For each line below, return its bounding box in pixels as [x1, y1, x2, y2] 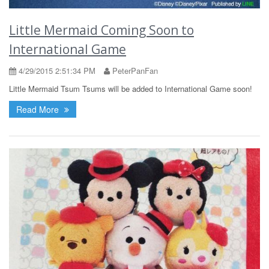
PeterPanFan [110, 64, 158, 76]
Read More [16, 103, 61, 115]
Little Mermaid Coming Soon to [9, 21, 194, 38]
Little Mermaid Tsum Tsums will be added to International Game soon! [9, 82, 252, 94]
